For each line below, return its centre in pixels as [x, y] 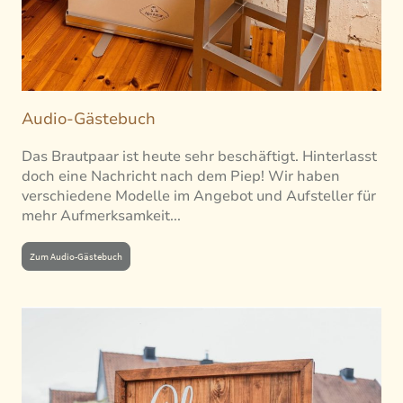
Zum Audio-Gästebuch [76, 257]
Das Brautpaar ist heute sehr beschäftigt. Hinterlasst [199, 156]
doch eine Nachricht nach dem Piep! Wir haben [181, 176]
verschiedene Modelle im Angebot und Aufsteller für [199, 196]
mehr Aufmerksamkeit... [101, 215]
